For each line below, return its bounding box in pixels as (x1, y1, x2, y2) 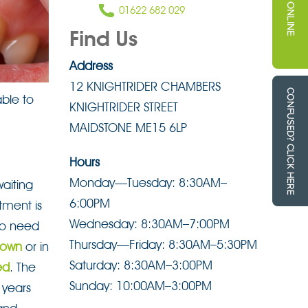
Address (69, 58, 113, 74)
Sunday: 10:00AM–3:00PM (69, 278, 212, 294)
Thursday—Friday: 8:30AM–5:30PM (69, 237, 257, 252)
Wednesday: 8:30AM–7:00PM (69, 217, 230, 232)
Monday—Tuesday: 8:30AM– (69, 175, 227, 190)
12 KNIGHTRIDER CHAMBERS (69, 79, 221, 94)
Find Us (69, 30, 137, 52)
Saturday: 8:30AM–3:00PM (69, 258, 212, 273)
